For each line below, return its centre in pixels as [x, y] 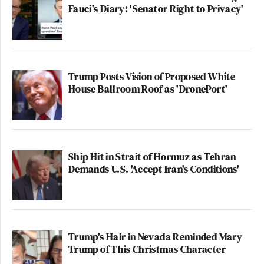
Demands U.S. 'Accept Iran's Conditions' [154, 169]
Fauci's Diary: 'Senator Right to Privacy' [156, 9]
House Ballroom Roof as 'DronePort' [148, 89]
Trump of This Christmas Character [147, 249]
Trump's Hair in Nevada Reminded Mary [155, 237]
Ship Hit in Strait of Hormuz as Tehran [152, 157]
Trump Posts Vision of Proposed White [152, 77]
